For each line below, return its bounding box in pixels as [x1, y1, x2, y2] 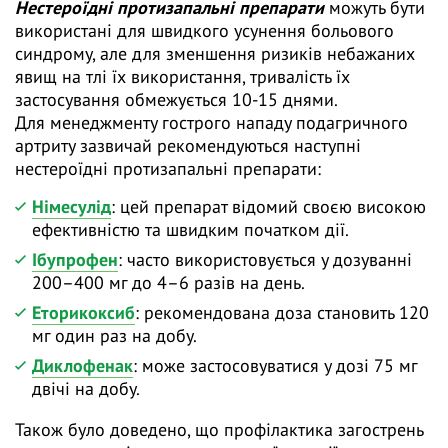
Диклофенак [32, 354, 133, 378]
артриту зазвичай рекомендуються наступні [15, 134, 361, 158]
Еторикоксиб [32, 301, 135, 325]
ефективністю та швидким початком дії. [32, 218, 349, 242]
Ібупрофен [32, 248, 118, 272]
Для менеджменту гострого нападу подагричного [15, 111, 408, 135]
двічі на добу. [32, 377, 140, 401]
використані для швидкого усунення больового [15, 19, 394, 43]
